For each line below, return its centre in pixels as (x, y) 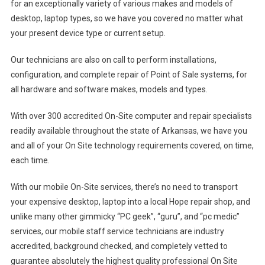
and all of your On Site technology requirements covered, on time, (132, 146)
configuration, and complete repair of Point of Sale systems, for (129, 75)
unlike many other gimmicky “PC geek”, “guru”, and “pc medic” (125, 216)
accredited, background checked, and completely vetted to (119, 246)
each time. (30, 160)
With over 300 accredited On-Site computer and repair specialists (131, 116)
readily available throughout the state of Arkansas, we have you (129, 131)
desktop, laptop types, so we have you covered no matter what (127, 18)
